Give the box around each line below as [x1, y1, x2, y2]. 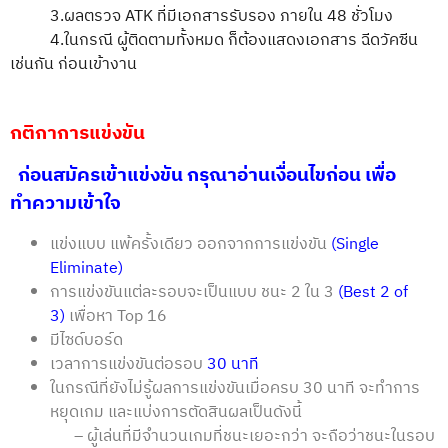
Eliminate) [50, 254, 123, 282]
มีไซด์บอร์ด [50, 326, 123, 354]
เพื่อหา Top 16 [65, 302, 167, 330]
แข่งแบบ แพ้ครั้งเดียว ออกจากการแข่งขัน [50, 230, 331, 258]
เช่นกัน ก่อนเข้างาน [10, 51, 137, 79]
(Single [331, 230, 379, 258]
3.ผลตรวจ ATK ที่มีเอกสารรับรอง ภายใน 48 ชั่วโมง [10, 3, 393, 31]
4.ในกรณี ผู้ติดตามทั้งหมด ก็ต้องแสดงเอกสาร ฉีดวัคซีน [10, 27, 418, 55]
